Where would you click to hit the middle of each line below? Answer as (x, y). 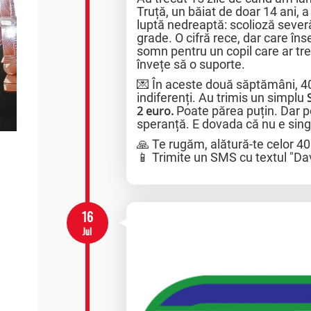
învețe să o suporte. (191, 65)
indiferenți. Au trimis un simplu (222, 98)
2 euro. (155, 111)
